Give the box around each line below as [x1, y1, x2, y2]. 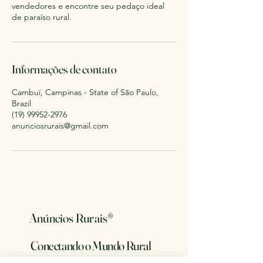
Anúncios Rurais [29, 210, 108, 225]
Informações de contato [12, 62, 117, 76]
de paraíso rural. [12, 12, 72, 22]
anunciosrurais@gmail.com [12, 120, 109, 131]
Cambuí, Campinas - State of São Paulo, [12, 87, 159, 97]
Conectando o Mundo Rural [30, 238, 151, 253]
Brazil [12, 98, 31, 109]
